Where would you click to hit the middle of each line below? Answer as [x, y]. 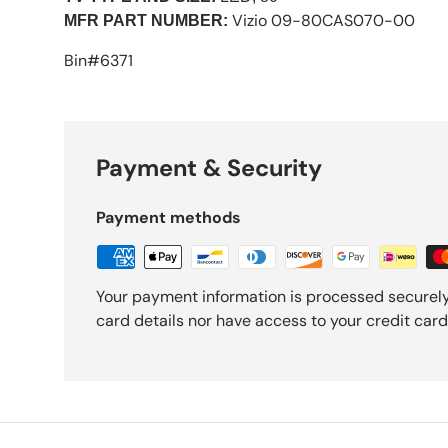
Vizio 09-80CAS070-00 [323, 20]
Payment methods [168, 217]
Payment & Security [209, 167]
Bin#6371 [98, 60]
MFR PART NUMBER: [146, 20]
